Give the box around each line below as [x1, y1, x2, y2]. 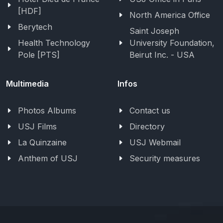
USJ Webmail [129, 137, 181, 147]
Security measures [129, 153, 200, 163]
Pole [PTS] [18, 49, 60, 60]
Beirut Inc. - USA [129, 49, 195, 60]
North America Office [129, 9, 210, 20]
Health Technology [18, 37, 90, 48]
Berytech [18, 21, 52, 32]
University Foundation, [129, 37, 215, 48]
